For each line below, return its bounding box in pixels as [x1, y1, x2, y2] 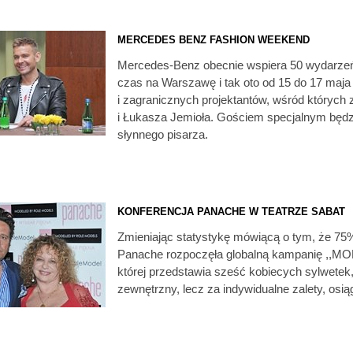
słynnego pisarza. [117, 128, 208, 141]
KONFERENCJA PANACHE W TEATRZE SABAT [117, 206, 345, 217]
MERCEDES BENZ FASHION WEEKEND [117, 34, 310, 46]
